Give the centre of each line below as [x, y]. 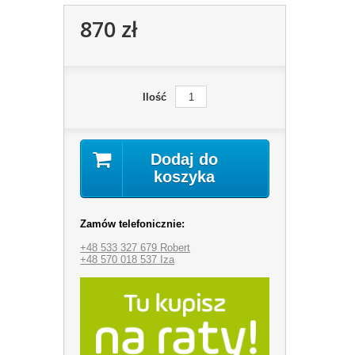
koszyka [185, 176]
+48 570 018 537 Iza [128, 259]
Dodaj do [185, 159]
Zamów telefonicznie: [133, 223]
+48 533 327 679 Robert [136, 247]
